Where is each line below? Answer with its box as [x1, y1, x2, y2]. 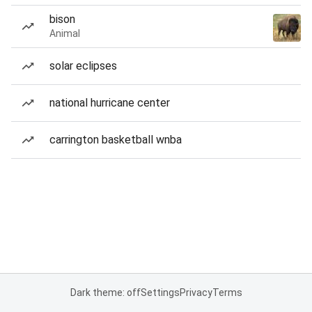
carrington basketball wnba [49, 133, 182, 146]
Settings [140, 287, 180, 298]
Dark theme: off [70, 287, 141, 298]
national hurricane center [49, 96, 170, 109]
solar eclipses [49, 59, 117, 72]
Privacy [179, 287, 212, 298]
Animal [49, 28, 80, 39]
